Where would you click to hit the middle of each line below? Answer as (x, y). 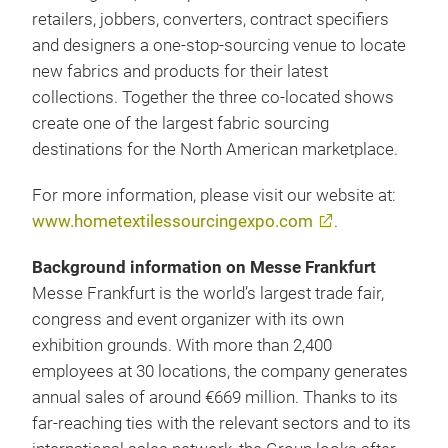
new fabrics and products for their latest (180, 71)
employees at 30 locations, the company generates (220, 371)
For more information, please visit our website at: (214, 195)
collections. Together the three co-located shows (213, 97)
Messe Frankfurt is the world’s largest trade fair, (208, 293)
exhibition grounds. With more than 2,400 (182, 345)
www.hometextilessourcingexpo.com (172, 221)
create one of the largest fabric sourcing (180, 123)
